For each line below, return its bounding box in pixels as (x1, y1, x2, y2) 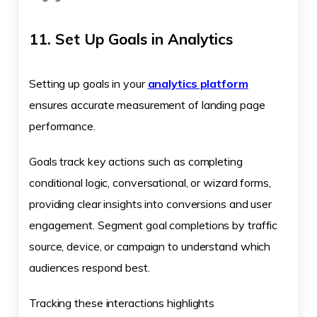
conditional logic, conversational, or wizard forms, (29, 175, 271, 190)
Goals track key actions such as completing (29, 154, 243, 168)
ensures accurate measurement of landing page (29, 97, 265, 112)
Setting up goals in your (29, 76, 148, 91)
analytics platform (147, 76, 248, 91)
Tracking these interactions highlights (29, 295, 215, 310)
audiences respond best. (29, 260, 150, 275)
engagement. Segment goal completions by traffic (29, 217, 278, 232)
